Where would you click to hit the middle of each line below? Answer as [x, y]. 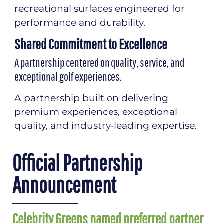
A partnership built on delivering [91, 98]
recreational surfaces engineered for [100, 8]
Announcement [64, 185]
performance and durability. [80, 22]
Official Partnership [77, 163]
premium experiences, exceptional [96, 111]
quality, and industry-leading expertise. [106, 125]
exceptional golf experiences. [68, 76]
